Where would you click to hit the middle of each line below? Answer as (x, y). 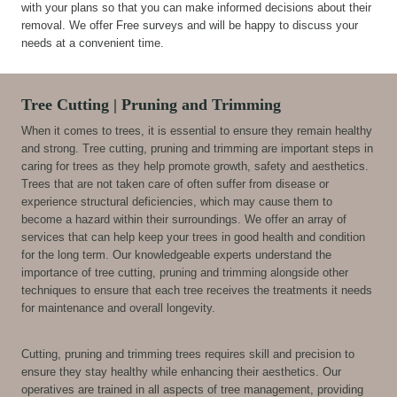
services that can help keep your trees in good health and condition (193, 237)
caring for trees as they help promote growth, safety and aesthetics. (195, 166)
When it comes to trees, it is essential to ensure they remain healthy (197, 130)
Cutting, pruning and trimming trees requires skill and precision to (188, 354)
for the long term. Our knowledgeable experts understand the (176, 254)
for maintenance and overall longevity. (118, 307)
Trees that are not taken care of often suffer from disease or (175, 183)
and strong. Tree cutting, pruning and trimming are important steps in (197, 148)
